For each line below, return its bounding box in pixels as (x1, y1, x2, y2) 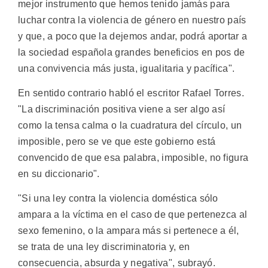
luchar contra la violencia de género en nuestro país (18, 14, 246, 25)
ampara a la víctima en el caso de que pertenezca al (18, 209, 248, 220)
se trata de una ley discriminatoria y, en (18, 242, 190, 252)
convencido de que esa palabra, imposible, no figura (18, 153, 249, 163)
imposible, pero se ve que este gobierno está (18, 136, 216, 147)
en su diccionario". (18, 169, 100, 179)
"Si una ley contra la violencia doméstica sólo (18, 193, 218, 204)
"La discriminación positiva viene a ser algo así (18, 104, 226, 115)
